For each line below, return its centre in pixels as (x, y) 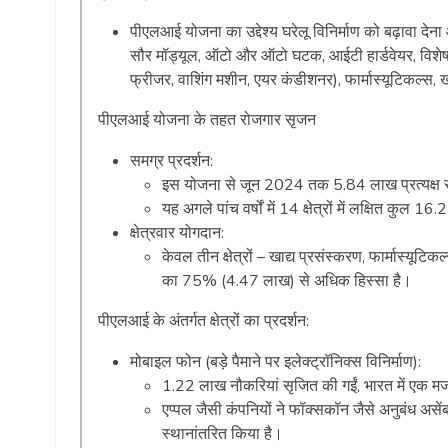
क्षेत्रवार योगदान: (177, 232)
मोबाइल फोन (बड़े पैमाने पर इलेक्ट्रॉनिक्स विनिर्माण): (275, 361)
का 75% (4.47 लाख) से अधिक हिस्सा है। (287, 280)
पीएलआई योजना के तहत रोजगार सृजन (207, 119)
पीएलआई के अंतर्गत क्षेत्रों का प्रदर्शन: (203, 320)
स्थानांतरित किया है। (222, 433)
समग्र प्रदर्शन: (171, 160)
